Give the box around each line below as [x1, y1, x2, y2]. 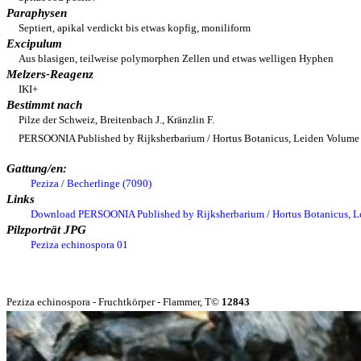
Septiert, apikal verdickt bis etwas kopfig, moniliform [19, 22, 251, 34]
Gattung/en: [6, 162, 67, 175]
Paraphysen [6, 6, 67, 19]
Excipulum [6, 37, 62, 50]
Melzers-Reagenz [6, 68, 93, 81]
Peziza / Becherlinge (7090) [31, 177, 151, 189]
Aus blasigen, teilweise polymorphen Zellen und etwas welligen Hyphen [19, 52, 334, 64]
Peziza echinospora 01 [31, 239, 128, 251]
